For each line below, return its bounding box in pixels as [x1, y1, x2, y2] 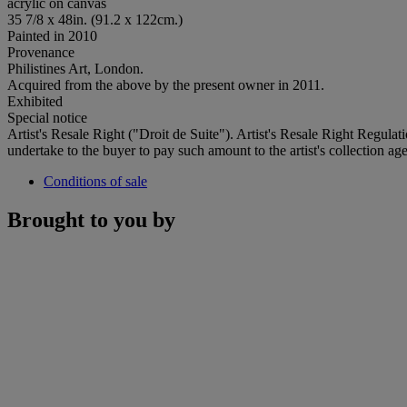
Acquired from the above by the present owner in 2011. [7, 76, 324, 93]
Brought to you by [7, 207, 175, 232]
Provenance [7, 44, 74, 60]
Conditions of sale [44, 173, 147, 189]
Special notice [7, 109, 87, 125]
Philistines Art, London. [7, 60, 144, 76]
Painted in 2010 [7, 27, 97, 44]
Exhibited [7, 93, 63, 109]
